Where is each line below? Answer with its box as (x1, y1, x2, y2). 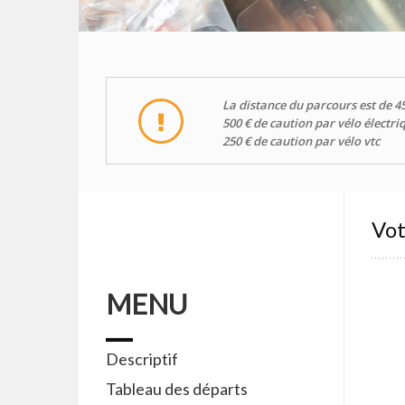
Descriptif (106, 349, 178, 369)
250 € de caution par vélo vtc (222, 133, 380, 149)
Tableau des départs (106, 379, 248, 399)
